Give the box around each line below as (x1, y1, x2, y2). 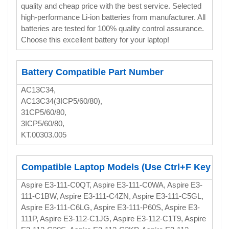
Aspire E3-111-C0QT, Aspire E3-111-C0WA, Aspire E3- (21, 180, 202, 189)
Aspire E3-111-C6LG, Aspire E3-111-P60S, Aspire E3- (21, 202, 200, 212)
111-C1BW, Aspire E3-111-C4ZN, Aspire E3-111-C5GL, (21, 191, 203, 200)
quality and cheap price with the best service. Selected (21, 1, 201, 10)
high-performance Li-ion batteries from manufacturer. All (21, 12, 205, 21)
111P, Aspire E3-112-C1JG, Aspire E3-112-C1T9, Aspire (21, 214, 206, 223)
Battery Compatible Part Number (21, 66, 164, 77)
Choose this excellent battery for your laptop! (21, 35, 169, 44)
